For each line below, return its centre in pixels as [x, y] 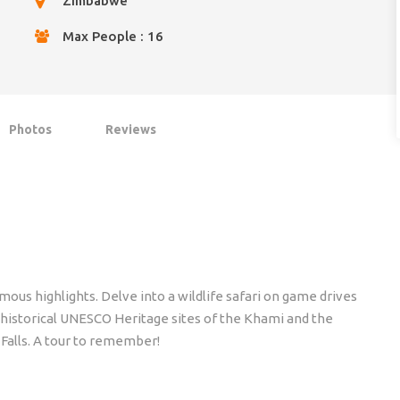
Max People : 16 [113, 36]
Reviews [131, 129]
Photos [30, 129]
